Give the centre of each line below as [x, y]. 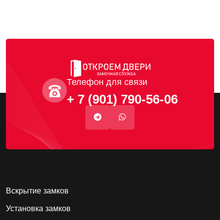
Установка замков [38, 209]
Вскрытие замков [37, 191]
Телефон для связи [107, 82]
